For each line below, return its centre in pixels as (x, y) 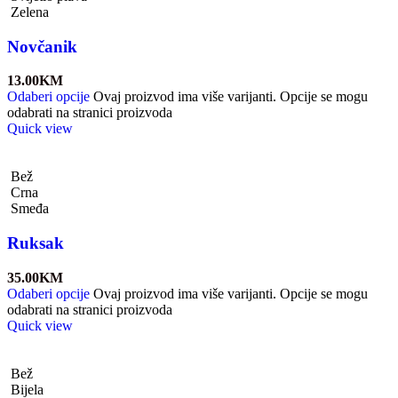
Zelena (30, 12)
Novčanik (42, 46)
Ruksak (36, 243)
